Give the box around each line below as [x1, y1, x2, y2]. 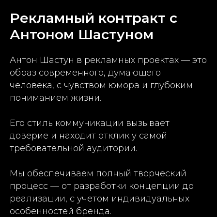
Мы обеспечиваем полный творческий [10, 168, 186, 179]
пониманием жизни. [10, 93, 101, 104]
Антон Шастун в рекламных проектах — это [10, 55, 207, 66]
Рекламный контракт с [10, 10, 177, 27]
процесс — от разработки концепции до [10, 181, 194, 192]
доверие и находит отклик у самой [10, 130, 167, 141]
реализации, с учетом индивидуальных [10, 193, 189, 204]
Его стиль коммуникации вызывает [10, 118, 170, 129]
